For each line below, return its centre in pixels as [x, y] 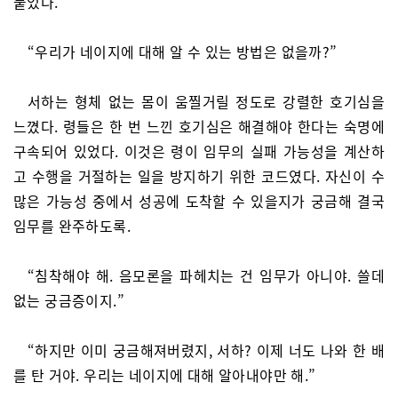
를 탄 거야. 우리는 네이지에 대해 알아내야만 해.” [165, 375]
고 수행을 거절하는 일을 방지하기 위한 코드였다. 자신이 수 [199, 176]
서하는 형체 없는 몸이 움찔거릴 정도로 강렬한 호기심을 [206, 101]
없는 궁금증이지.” [69, 300]
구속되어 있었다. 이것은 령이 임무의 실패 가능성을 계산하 [199, 151]
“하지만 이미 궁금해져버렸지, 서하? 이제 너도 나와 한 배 [206, 350]
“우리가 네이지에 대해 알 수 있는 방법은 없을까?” [183, 52]
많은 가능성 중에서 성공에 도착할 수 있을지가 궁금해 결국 [199, 201]
